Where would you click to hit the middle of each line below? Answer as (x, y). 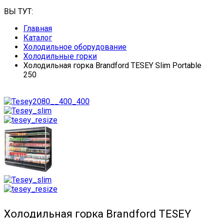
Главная (38, 29)
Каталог (38, 38)
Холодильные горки (60, 56)
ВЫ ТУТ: (18, 12)
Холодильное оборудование (75, 47)
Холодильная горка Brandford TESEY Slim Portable (112, 66)
